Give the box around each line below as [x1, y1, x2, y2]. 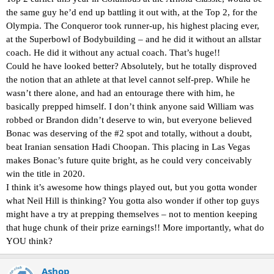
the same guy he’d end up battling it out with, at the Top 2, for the [6, 7, 257, 18]
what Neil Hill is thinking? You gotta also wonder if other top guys [6, 196, 259, 206]
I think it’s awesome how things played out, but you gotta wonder [6, 182, 257, 193]
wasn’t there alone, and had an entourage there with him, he [6, 88, 235, 98]
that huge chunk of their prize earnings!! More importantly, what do [6, 223, 264, 233]
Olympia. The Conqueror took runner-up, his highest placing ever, [6, 21, 259, 31]
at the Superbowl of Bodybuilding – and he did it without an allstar [6, 34, 261, 45]
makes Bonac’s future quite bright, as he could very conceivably [6, 155, 252, 166]
